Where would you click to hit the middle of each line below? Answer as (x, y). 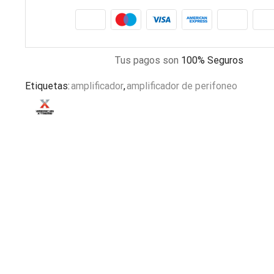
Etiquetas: (47, 86)
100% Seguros (213, 61)
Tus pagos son (148, 61)
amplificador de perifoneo (182, 86)
